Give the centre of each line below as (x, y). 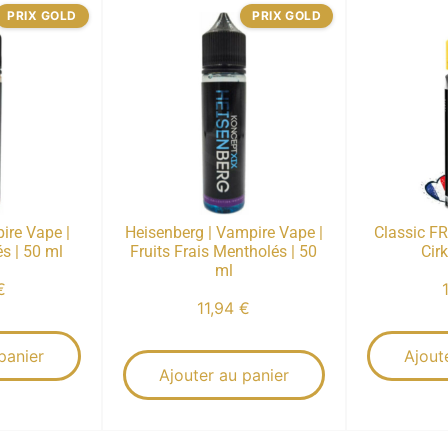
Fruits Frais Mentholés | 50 (224, 251)
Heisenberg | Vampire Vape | (223, 232)
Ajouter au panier (223, 374)
